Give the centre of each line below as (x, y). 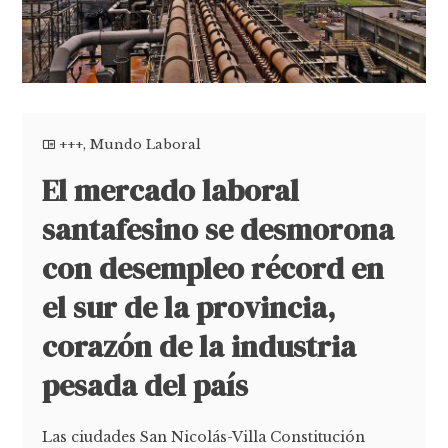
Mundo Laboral (146, 145)
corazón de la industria (199, 347)
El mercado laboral (171, 191)
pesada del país (145, 386)
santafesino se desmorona (218, 230)
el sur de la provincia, (189, 308)
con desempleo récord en (213, 269)
